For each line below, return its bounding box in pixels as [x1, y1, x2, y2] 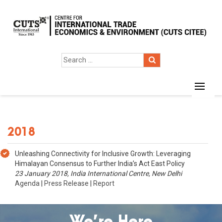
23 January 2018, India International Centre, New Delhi [15, 169, 182, 177]
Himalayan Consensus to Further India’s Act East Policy [15, 160, 185, 167]
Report [93, 179, 114, 187]
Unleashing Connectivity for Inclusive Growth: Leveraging [15, 150, 191, 158]
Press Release [44, 179, 89, 187]
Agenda [15, 179, 40, 187]
